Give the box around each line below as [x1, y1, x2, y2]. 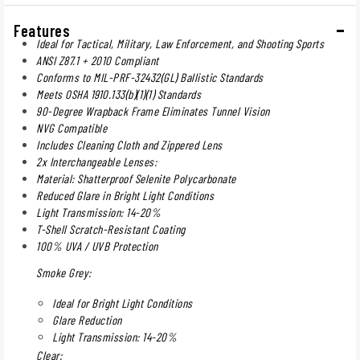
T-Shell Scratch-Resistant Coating [36, 221, 186, 236]
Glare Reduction [52, 312, 122, 327]
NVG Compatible [36, 120, 107, 135]
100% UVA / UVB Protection [36, 238, 158, 253]
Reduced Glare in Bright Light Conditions [36, 187, 214, 202]
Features [14, 20, 70, 40]
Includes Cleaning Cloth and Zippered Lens [36, 137, 223, 152]
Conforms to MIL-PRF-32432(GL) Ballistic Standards [36, 69, 264, 84]
